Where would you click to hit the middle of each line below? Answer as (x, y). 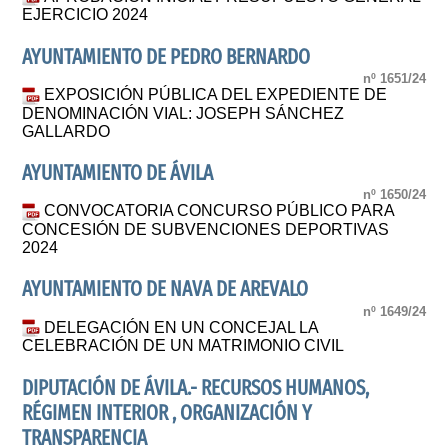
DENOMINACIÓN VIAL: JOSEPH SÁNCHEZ (183, 113)
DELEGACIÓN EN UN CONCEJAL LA (181, 327)
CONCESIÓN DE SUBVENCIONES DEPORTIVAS (206, 230)
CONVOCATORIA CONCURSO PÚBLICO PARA (219, 211)
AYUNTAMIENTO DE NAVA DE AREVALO (165, 290)
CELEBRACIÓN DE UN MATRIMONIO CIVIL (183, 346)
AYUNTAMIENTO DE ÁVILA (118, 173)
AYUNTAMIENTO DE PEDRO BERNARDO (166, 57)
